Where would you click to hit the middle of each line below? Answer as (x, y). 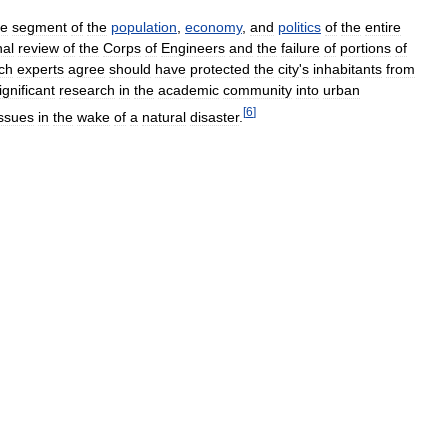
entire (383, 26)
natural (164, 116)
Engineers (193, 47)
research (87, 89)
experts (40, 68)
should (130, 68)
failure (300, 47)
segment (39, 26)
